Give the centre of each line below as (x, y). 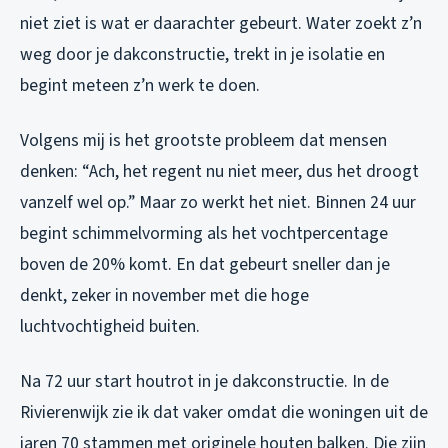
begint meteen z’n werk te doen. (140, 85)
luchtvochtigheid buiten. (110, 326)
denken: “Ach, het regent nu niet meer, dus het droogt (219, 171)
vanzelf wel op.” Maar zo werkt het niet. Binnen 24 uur (218, 202)
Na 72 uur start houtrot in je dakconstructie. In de (204, 381)
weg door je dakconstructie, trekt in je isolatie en (202, 54)
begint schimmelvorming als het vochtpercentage (204, 233)
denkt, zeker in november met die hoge (164, 295)
